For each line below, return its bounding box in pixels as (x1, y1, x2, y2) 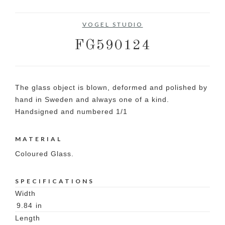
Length (15, 214, 40, 222)
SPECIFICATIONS (15, 177, 94, 185)
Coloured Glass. (15, 150, 74, 158)
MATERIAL (15, 135, 62, 143)
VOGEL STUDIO (82, 21, 143, 29)
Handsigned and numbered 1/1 (15, 107, 128, 116)
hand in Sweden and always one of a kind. (15, 95, 169, 104)
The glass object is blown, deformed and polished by (15, 83, 207, 92)
